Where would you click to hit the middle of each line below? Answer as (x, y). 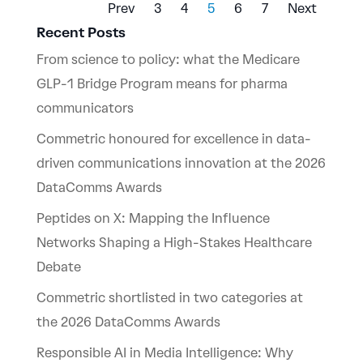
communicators (85, 109)
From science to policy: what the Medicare (168, 60)
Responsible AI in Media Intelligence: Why (164, 353)
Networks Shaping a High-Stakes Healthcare (174, 243)
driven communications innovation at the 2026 (181, 164)
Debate (58, 267)
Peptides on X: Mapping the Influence (153, 219)
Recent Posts (81, 33)
